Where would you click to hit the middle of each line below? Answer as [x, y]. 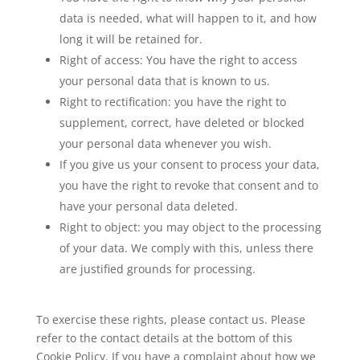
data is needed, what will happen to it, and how [188, 18]
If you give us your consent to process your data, [189, 164]
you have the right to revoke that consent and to [188, 185]
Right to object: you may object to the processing [190, 227]
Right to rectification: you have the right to [172, 102]
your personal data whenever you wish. [165, 143]
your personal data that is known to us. [164, 81]
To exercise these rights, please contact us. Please [170, 319]
